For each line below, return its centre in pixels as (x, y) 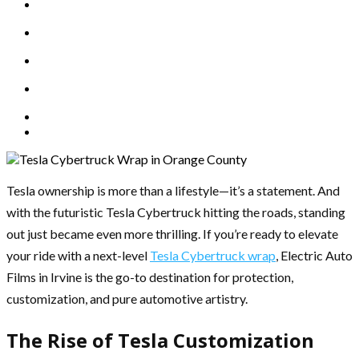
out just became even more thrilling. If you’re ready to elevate (172, 234)
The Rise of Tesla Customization (160, 341)
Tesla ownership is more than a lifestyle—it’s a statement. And (173, 191)
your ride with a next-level (78, 256)
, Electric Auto (314, 256)
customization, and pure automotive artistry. (127, 299)
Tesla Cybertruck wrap (213, 256)
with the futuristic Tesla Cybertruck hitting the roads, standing (176, 212)
